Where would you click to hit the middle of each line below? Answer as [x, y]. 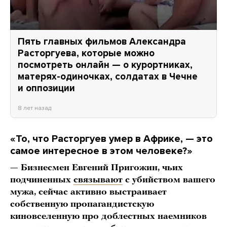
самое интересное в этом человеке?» [101, 151]
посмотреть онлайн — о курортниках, [105, 65]
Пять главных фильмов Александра [102, 42]
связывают [98, 180]
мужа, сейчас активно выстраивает [88, 193]
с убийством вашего [169, 180]
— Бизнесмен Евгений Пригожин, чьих [97, 168]
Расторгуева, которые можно [86, 53]
